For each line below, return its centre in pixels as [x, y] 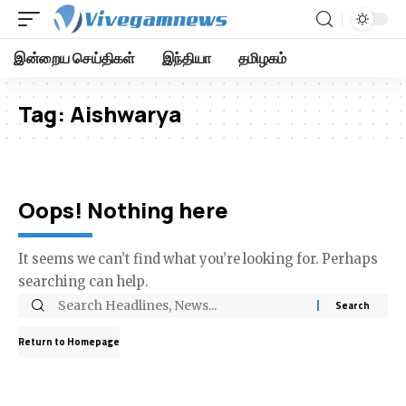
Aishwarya [126, 114]
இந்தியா [186, 58]
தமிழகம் [262, 58]
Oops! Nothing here [123, 210]
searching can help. [83, 282]
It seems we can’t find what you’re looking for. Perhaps [198, 259]
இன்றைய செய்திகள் [74, 58]
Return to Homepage [69, 342]
